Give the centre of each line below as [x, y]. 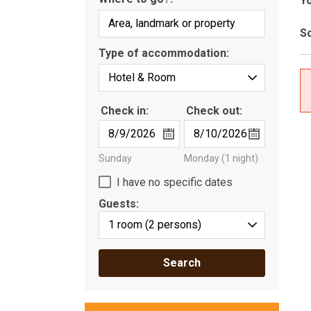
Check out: [214, 110]
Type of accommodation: [164, 53]
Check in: [125, 110]
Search [182, 262]
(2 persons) [173, 224]
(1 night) [240, 158]
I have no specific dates [175, 182]
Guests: [119, 203]
